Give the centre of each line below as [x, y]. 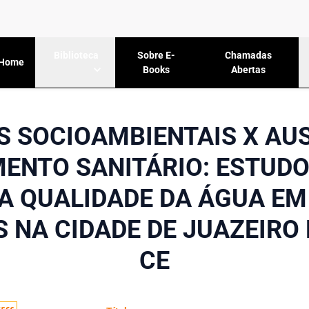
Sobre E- [157, 55]
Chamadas [248, 55]
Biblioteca [77, 56]
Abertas [248, 69]
